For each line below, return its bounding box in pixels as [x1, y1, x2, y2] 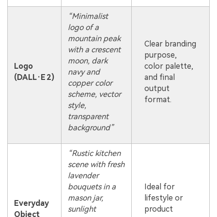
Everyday [14, 199, 49, 208]
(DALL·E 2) [14, 73, 54, 82]
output [144, 84, 170, 93]
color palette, [144, 62, 193, 71]
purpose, [144, 50, 177, 60]
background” [67, 123, 114, 133]
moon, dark [67, 56, 108, 66]
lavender [67, 171, 99, 181]
